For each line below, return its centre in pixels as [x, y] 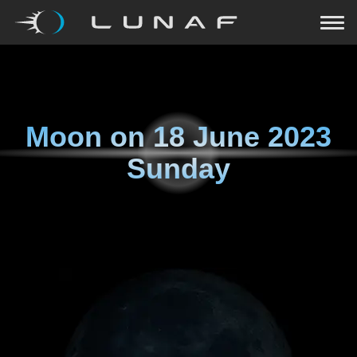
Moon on [89, 137]
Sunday [178, 169]
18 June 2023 [242, 137]
